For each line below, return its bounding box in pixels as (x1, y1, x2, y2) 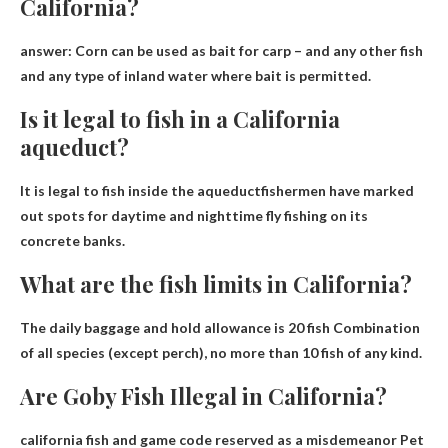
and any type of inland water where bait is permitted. (20, 66, 371, 84)
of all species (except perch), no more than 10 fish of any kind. (20, 343, 422, 361)
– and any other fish (291, 41, 423, 59)
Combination (330, 318, 420, 336)
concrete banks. (20, 231, 125, 249)
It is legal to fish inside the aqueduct (20, 181, 261, 199)
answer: (20, 41, 75, 59)
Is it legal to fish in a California (20, 103, 340, 134)
